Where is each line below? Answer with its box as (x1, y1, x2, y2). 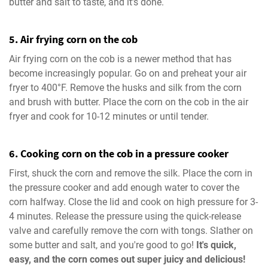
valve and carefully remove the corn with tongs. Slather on (9, 224, 253, 236)
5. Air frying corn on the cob (9, 32, 138, 46)
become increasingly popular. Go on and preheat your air (9, 67, 246, 79)
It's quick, (196, 239, 236, 251)
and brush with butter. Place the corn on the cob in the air (9, 96, 248, 108)
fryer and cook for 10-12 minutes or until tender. (9, 110, 209, 122)
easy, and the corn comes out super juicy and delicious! (9, 253, 245, 265)
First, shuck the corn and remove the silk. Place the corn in (9, 167, 252, 179)
